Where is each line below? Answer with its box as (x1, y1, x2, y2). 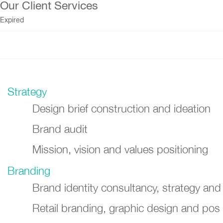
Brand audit (32, 122, 88, 135)
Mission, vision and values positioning (32, 143, 208, 156)
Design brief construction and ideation (32, 102, 211, 115)
